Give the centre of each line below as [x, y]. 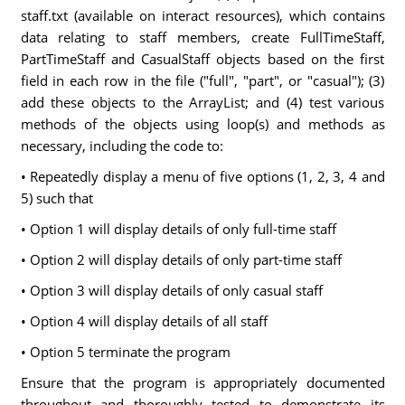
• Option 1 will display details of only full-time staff [178, 229]
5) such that [57, 198]
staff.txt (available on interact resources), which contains [202, 15]
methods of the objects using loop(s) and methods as [202, 124]
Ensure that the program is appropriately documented [202, 382]
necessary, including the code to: [122, 146]
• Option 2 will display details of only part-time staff [181, 259]
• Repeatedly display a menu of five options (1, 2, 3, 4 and [202, 176]
